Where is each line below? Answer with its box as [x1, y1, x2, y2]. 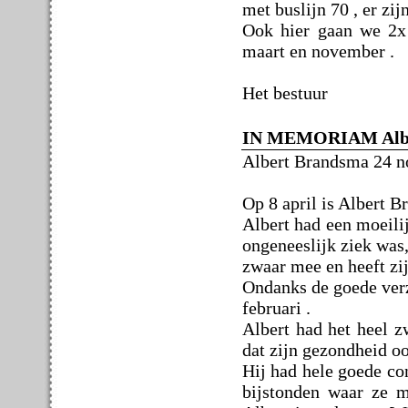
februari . [242, 297, 311, 318]
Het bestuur [242, 82, 328, 103]
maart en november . [242, 40, 394, 61]
